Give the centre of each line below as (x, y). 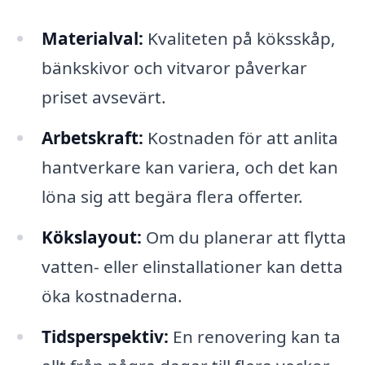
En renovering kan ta (254, 336)
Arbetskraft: (92, 138)
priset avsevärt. (103, 97)
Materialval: (92, 39)
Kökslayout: (91, 237)
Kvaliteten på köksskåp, (239, 39)
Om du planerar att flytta (244, 237)
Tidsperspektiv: (105, 336)
